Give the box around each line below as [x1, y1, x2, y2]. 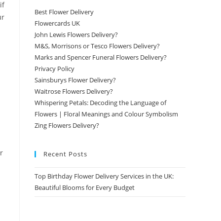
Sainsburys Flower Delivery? [35, 75, 116, 85]
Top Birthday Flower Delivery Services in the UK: [35, 172, 174, 181]
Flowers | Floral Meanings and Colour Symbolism [35, 110, 178, 119]
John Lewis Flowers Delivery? [35, 30, 118, 39]
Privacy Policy [35, 64, 74, 74]
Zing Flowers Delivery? [35, 121, 99, 130]
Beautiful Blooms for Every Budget [35, 183, 135, 192]
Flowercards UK [35, 19, 80, 28]
